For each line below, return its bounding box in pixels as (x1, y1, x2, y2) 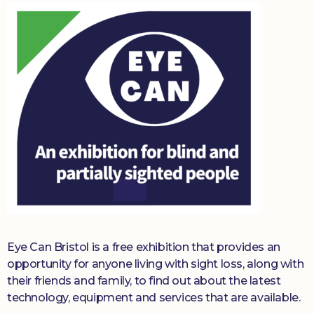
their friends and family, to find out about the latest (7, 274, 281, 288)
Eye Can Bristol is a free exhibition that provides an (7, 240, 280, 254)
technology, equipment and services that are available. (7, 291, 301, 305)
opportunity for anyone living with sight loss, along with (7, 257, 304, 271)
